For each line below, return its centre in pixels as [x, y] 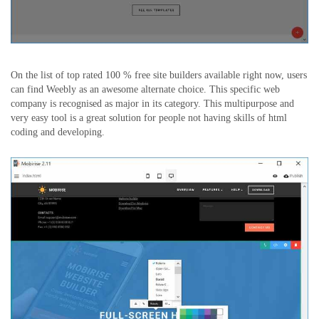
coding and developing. [58, 132]
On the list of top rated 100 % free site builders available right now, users [159, 75]
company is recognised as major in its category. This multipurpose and [152, 104]
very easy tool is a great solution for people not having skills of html [149, 118]
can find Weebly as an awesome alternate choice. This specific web [145, 90]
